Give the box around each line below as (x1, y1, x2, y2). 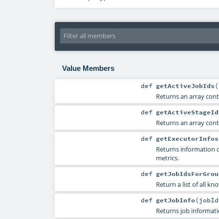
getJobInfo (155, 196, 195, 204)
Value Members (62, 64, 114, 72)
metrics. (155, 153, 179, 162)
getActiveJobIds (155, 81, 215, 89)
